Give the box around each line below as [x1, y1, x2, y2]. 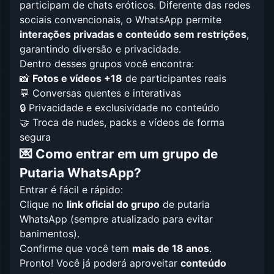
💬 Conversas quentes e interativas [20, 87, 181, 99]
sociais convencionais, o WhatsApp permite [20, 13, 221, 26]
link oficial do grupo [67, 198, 160, 210]
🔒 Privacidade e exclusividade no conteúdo [20, 102, 220, 114]
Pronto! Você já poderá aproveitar [20, 257, 180, 269]
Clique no [20, 198, 67, 210]
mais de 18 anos [132, 242, 209, 254]
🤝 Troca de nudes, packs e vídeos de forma [20, 116, 224, 128]
